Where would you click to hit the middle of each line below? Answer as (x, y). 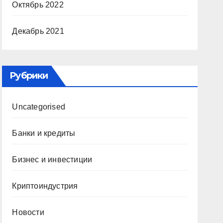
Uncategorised (39, 107)
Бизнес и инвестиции (52, 160)
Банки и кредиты (44, 133)
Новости (28, 212)
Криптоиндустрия (45, 186)
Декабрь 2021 (38, 31)
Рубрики (29, 76)
